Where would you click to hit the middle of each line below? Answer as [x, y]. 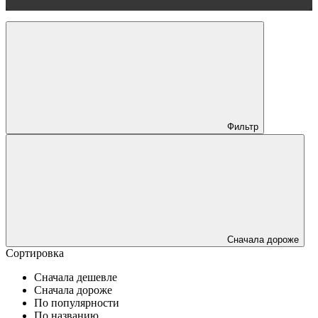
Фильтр [243, 126]
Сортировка [35, 253]
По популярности [77, 302]
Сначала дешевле [76, 277]
